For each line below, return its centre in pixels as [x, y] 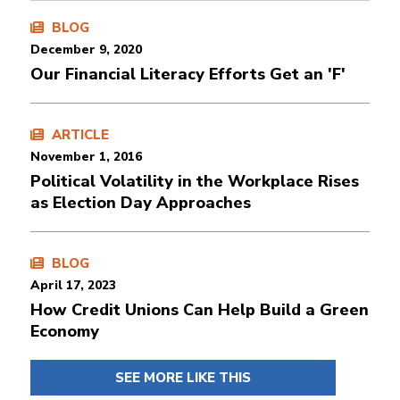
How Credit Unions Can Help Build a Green [200, 309]
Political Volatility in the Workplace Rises [195, 181]
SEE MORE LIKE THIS [183, 377]
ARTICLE [79, 134]
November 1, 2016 [86, 156]
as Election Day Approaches [141, 202]
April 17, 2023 [73, 285]
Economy [67, 331]
